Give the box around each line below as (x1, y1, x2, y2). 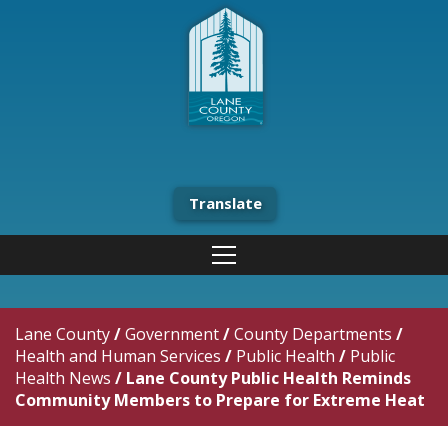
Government (125, 323, 219, 345)
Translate (189, 193, 262, 213)
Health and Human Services (15, 345, 221, 367)
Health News (15, 367, 111, 389)
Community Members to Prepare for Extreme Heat (15, 389, 425, 411)
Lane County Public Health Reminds (126, 367, 411, 389)
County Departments (234, 323, 392, 345)
